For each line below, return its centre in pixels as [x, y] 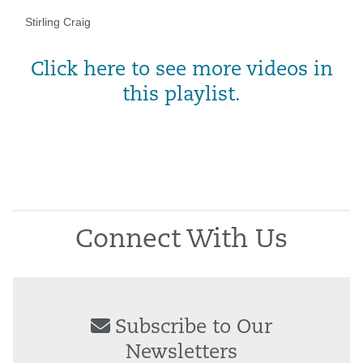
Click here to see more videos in [181, 71]
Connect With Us [181, 241]
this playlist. [181, 96]
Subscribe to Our [194, 329]
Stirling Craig [58, 22]
